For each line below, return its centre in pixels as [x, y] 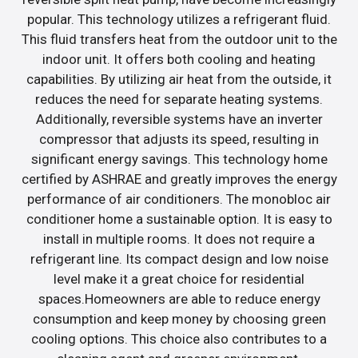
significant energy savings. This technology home [179, 159]
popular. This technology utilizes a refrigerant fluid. [179, 19]
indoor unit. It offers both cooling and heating [179, 59]
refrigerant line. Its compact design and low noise [179, 259]
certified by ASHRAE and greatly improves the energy [179, 179]
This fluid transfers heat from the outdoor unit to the [179, 39]
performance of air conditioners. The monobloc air [179, 199]
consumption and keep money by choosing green [179, 318]
